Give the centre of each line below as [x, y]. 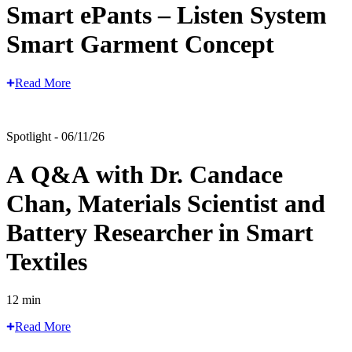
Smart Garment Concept [140, 44]
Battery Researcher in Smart [160, 232]
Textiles [47, 261]
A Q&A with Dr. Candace [145, 174]
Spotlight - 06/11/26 [55, 136]
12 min [24, 300]
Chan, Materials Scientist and [166, 203]
